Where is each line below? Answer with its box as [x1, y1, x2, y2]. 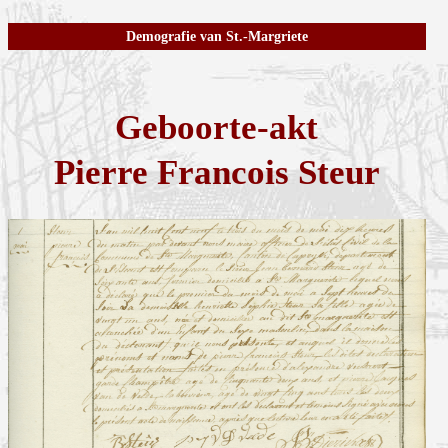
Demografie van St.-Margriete [125, 29, 308, 45]
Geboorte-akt [115, 108, 319, 148]
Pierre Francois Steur [53, 153, 380, 193]
